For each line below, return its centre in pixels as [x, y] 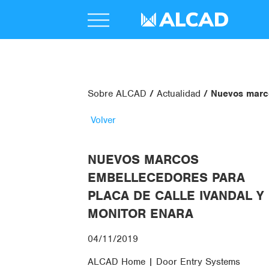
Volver [103, 120]
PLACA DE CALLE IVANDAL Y [176, 195]
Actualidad [179, 94]
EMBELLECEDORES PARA [166, 177]
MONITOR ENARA [141, 213]
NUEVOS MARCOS [143, 159]
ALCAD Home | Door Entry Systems [164, 262]
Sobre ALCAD [117, 94]
